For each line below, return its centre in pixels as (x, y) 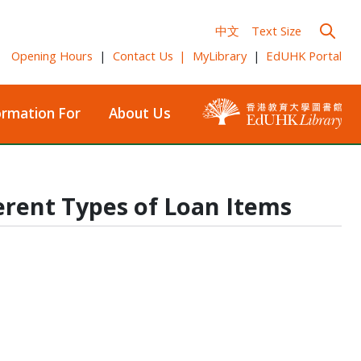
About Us (139, 114)
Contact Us (143, 56)
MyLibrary (220, 56)
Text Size (277, 30)
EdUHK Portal (304, 56)
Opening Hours (52, 56)
